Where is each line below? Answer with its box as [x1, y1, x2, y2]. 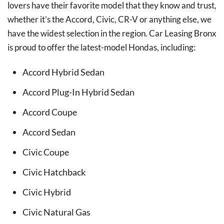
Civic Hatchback [22, 166, 85, 178]
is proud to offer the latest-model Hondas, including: [7, 42, 195, 53]
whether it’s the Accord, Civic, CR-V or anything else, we [7, 14, 211, 25]
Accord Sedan [22, 126, 75, 138]
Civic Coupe [22, 146, 69, 158]
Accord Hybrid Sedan [22, 66, 104, 78]
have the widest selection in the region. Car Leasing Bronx [7, 28, 216, 39]
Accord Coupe [22, 106, 77, 118]
